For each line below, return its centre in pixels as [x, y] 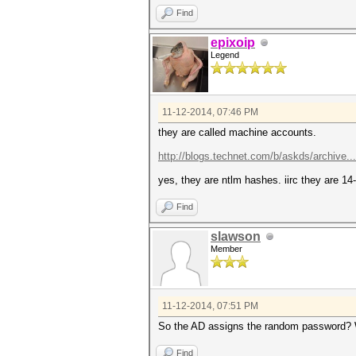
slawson [236, 236]
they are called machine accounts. [237, 132]
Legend [225, 55]
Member [226, 249]
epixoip [233, 43]
